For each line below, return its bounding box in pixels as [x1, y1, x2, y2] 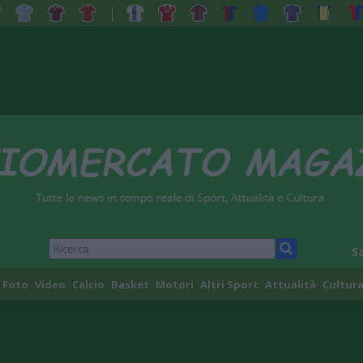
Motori [155, 277, 194, 293]
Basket [110, 277, 149, 293]
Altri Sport [199, 277, 258, 293]
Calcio [71, 277, 105, 293]
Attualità [264, 277, 316, 293]
